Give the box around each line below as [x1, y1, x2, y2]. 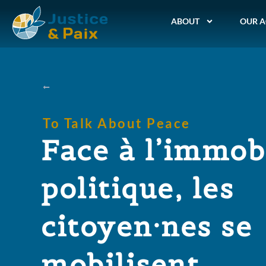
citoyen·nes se [41, 209, 252, 245]
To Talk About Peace [43, 115, 191, 132]
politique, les [41, 171, 234, 207]
